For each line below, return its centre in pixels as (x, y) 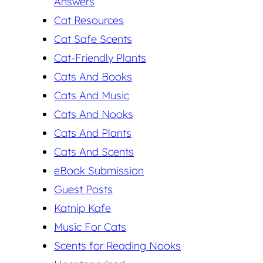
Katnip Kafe (82, 208)
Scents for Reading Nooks (117, 245)
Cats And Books (93, 76)
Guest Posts (83, 189)
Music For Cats (90, 227)
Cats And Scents (94, 151)
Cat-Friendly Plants (100, 58)
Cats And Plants (93, 133)
